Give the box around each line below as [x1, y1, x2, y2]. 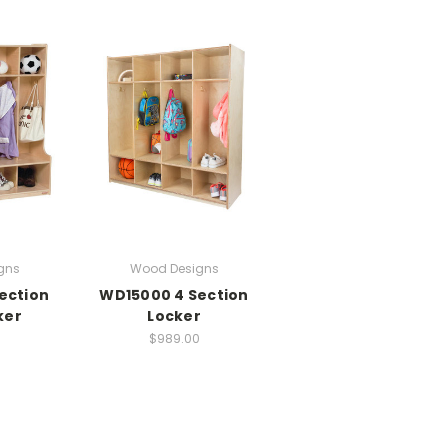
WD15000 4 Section [99, 284, 249, 305]
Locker [147, 305, 201, 326]
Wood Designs [129, 259, 219, 277]
